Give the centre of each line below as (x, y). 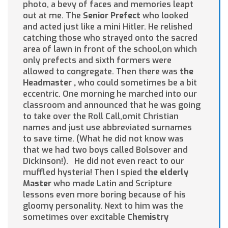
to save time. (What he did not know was (103, 139)
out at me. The (53, 16)
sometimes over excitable (75, 217)
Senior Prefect (113, 16)
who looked (165, 16)
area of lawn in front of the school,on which (110, 49)
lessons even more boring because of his (104, 195)
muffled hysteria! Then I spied (83, 173)
